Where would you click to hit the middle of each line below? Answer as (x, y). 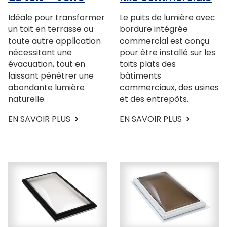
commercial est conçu (164, 41)
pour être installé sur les (167, 53)
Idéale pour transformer (56, 18)
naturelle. (27, 99)
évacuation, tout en (47, 64)
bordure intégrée (154, 29)
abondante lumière (46, 88)
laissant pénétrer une (51, 76)
